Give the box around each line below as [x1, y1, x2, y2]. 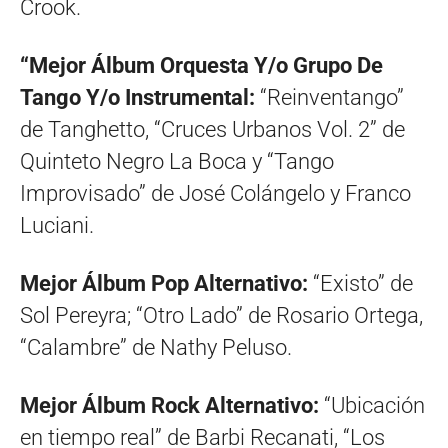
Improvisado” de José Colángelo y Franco [20, 181, 411, 207]
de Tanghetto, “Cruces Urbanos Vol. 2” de [20, 117, 405, 143]
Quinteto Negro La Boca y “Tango [20, 149, 334, 175]
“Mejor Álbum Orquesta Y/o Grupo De [20, 53, 383, 79]
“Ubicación [324, 393, 425, 419]
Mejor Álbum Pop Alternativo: [20, 271, 313, 297]
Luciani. [20, 213, 94, 239]
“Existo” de [313, 271, 413, 297]
